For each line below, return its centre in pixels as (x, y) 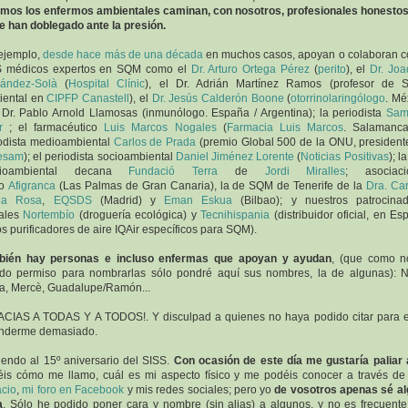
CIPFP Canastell (88, 98)
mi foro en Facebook (73, 390)
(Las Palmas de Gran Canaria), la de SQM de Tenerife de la (211, 186)
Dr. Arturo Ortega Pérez (250, 69)
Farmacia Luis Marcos (285, 127)
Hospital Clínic (107, 84)
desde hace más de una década (123, 55)
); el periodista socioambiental (100, 157)
